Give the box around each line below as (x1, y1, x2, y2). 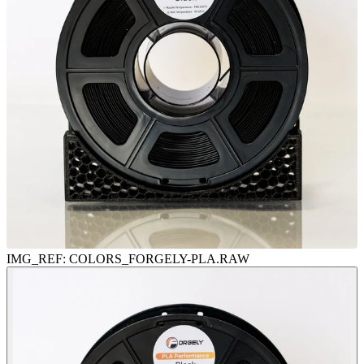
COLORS (69, 252, 122, 266)
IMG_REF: (6, 252, 66, 266)
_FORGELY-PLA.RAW (122, 252, 249, 266)
